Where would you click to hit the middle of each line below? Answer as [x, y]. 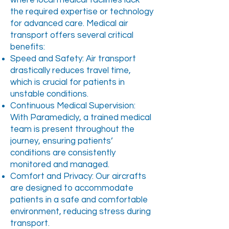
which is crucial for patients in [67, 82]
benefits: [28, 47]
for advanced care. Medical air [69, 24]
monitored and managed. [60, 165]
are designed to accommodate [72, 188]
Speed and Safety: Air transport [73, 59]
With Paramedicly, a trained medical [81, 118]
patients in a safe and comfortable [79, 200]
